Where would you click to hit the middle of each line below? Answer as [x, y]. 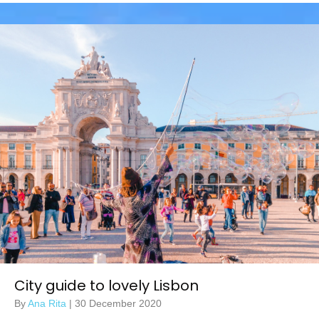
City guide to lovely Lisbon [106, 286]
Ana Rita [48, 303]
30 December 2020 [118, 303]
